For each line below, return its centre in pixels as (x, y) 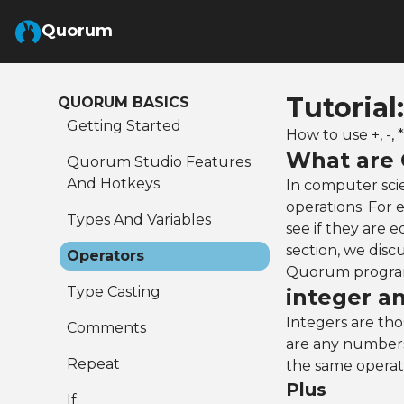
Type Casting (114, 292)
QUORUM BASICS (124, 102)
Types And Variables (139, 220)
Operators (106, 256)
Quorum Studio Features (159, 162)
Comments (106, 328)
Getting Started (124, 126)
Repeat (93, 364)
